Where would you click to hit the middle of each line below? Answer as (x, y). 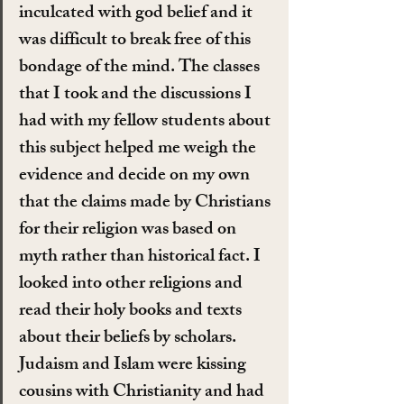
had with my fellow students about (147, 123)
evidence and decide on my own (136, 177)
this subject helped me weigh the (139, 150)
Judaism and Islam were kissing (134, 366)
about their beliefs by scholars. (129, 339)
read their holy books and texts (132, 312)
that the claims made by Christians (147, 204)
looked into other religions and (133, 285)
